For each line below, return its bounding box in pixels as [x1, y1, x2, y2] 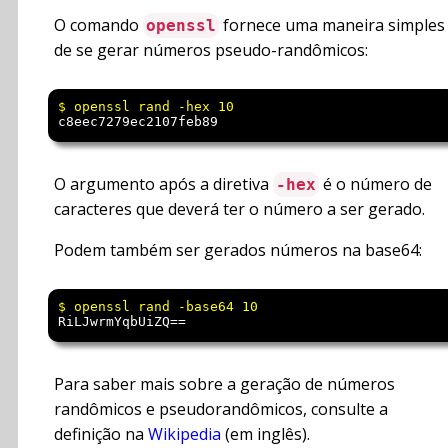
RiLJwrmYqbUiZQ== [58, 314, 186, 330]
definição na [54, 423, 148, 446]
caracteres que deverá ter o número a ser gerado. [54, 198, 425, 221]
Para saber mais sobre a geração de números [54, 373, 395, 396]
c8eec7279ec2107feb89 [58, 114, 218, 130]
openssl [146, 16, 216, 36]
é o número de [319, 173, 432, 196]
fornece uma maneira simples [219, 14, 445, 37]
